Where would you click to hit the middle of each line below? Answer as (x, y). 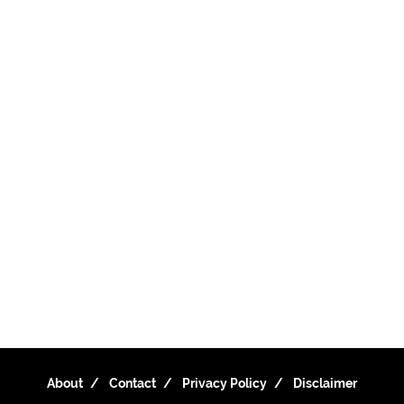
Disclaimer (325, 383)
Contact (133, 383)
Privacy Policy (225, 383)
